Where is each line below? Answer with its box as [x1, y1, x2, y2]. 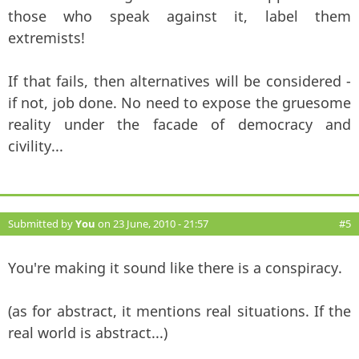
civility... [8, 135, 63, 155]
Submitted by [8, 216, 75, 231]
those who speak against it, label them [8, 6, 351, 26]
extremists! [8, 27, 85, 47]
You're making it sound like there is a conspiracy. [8, 257, 342, 277]
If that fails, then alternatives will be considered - [8, 71, 351, 91]
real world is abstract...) [8, 322, 167, 342]
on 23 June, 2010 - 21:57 [95, 216, 208, 231]
